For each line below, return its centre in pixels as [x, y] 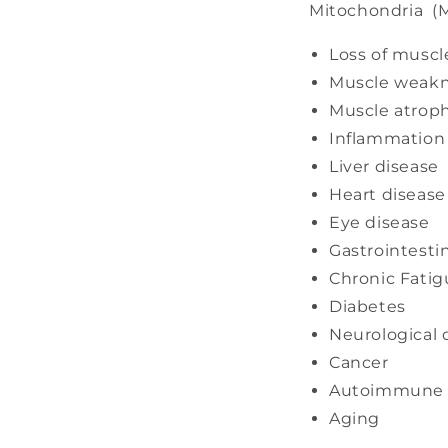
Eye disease [379, 223]
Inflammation [387, 139]
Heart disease [387, 195]
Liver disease [384, 167]
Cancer [359, 363]
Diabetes [367, 307]
